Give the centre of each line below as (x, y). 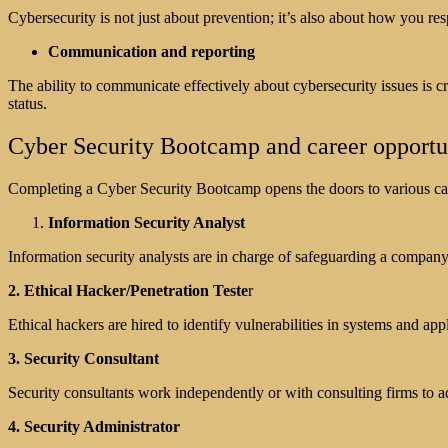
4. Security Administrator (94, 427)
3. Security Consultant (83, 359)
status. (27, 104)
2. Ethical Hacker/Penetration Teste (128, 291)
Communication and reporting (151, 52)
